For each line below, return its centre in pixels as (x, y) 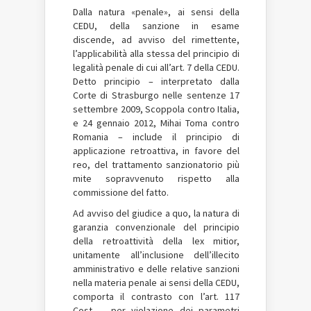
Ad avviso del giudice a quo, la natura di (156, 213)
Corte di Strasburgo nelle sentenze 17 (156, 95)
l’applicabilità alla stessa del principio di (156, 53)
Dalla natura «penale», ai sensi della (156, 11)
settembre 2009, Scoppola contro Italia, (156, 109)
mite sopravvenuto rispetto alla (156, 178)
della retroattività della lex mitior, (156, 241)
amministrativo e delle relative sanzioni (156, 268)
